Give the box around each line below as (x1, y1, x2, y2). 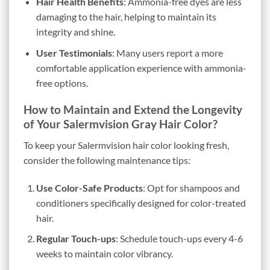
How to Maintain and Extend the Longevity (24, 102, 242, 117)
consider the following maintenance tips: (24, 154, 190, 166)
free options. (36, 77, 88, 89)
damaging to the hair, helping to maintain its (36, 11, 216, 23)
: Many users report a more (111, 46, 223, 58)
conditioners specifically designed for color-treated (36, 196, 246, 209)
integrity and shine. (36, 26, 115, 38)
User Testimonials (36, 46, 112, 58)
